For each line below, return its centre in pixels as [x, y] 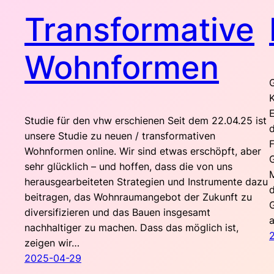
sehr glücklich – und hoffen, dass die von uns [128, 167]
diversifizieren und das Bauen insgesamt [117, 213]
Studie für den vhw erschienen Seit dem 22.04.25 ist [146, 121]
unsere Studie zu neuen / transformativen [120, 136]
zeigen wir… [52, 243]
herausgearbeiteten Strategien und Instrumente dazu [146, 182]
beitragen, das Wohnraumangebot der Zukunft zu [138, 197]
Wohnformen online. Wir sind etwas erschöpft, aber [143, 151]
